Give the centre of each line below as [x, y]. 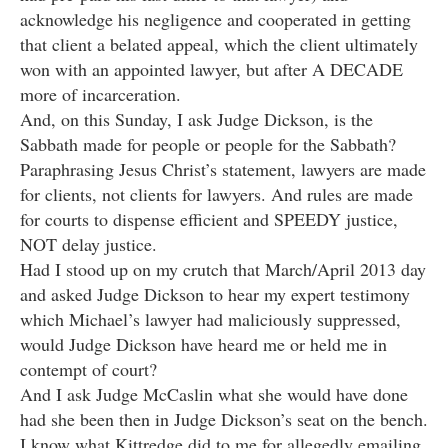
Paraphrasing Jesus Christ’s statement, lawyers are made [223, 169]
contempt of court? [88, 369]
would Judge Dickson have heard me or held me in [203, 344]
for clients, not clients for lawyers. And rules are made [216, 194]
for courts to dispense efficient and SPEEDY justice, [209, 219]
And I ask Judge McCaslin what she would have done [214, 394]
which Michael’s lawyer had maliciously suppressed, [210, 319]
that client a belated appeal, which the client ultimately [219, 44]
